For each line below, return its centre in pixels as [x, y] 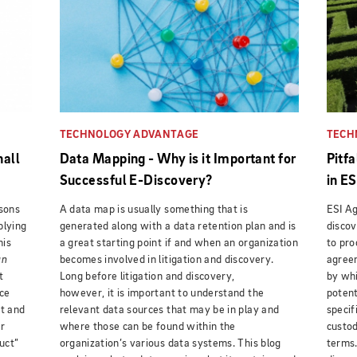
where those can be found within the [147, 326]
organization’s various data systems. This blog [170, 343]
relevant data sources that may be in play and [169, 310]
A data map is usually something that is [154, 209]
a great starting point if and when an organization [179, 243]
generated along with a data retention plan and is [178, 226]
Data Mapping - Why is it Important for [178, 159]
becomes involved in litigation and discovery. [167, 259]
